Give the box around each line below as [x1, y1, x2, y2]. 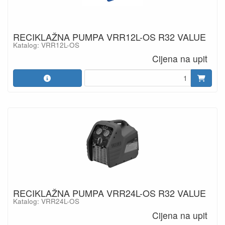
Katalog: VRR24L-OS [13, 196, 79, 206]
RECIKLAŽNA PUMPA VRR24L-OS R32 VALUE [13, 186, 206, 199]
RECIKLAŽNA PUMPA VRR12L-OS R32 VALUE [13, 30, 206, 43]
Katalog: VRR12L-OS [13, 40, 79, 50]
